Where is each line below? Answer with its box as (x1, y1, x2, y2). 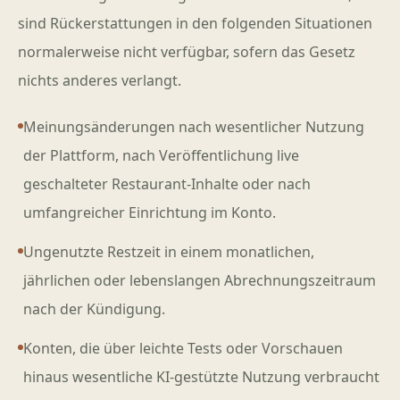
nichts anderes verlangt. (18, 71, 181, 90)
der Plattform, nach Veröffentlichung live (23, 146, 299, 165)
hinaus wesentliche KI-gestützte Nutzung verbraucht (23, 367, 379, 387)
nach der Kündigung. (23, 299, 165, 319)
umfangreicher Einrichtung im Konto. (23, 203, 276, 222)
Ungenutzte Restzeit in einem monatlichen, (23, 242, 314, 262)
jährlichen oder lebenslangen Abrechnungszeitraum (23, 271, 376, 290)
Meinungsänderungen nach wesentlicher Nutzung (23, 117, 364, 137)
